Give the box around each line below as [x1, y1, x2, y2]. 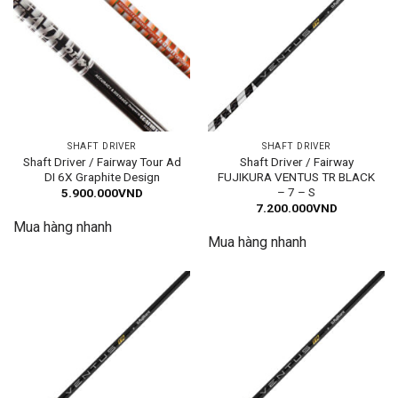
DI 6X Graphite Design [44, 169, 160, 184]
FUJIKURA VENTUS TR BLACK [218, 169, 375, 184]
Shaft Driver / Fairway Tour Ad [22, 154, 181, 169]
